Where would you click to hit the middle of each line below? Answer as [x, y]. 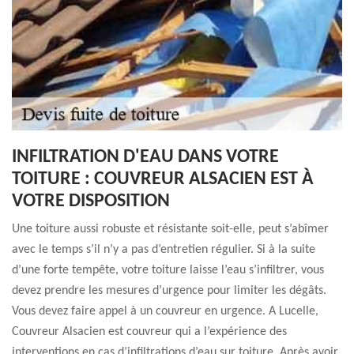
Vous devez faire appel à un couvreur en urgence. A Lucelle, [165, 311]
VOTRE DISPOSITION [91, 201]
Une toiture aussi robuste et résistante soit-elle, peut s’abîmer [170, 229]
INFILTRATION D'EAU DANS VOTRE [145, 157]
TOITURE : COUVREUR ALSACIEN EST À [163, 179]
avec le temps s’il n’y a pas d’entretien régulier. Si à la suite [164, 250]
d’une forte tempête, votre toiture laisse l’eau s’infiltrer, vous [168, 270]
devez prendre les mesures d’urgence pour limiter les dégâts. [169, 291]
